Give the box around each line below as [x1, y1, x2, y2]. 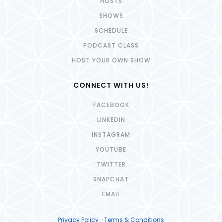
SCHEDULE [94, 26, 128, 35]
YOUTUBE [96, 145, 126, 154]
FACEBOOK [93, 100, 129, 109]
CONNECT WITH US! [73, 80, 149, 90]
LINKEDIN [97, 115, 125, 124]
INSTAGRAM [92, 130, 130, 139]
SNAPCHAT [93, 174, 129, 183]
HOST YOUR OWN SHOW [71, 55, 151, 64]
